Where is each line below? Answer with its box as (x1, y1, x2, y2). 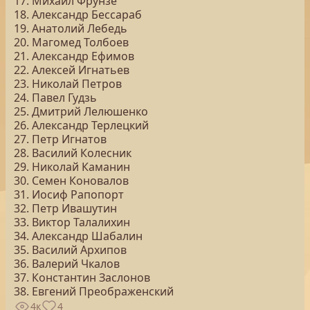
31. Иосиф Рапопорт (14, 187, 124, 202)
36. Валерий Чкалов (14, 256, 120, 271)
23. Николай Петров (14, 76, 122, 91)
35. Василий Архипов (14, 242, 127, 257)
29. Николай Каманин (14, 159, 130, 174)
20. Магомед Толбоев (14, 35, 129, 50)
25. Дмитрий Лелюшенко (14, 104, 148, 119)
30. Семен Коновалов (14, 173, 131, 188)
